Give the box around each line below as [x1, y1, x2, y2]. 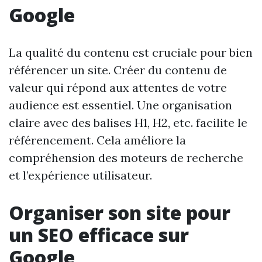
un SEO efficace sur [9, 222, 189, 248]
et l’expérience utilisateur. [9, 168, 152, 183]
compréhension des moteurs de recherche [9, 150, 243, 166]
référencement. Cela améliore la [9, 133, 186, 148]
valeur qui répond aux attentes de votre [9, 80, 227, 95]
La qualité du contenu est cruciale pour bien [9, 45, 253, 60]
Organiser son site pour [9, 200, 230, 226]
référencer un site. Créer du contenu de [9, 63, 227, 78]
